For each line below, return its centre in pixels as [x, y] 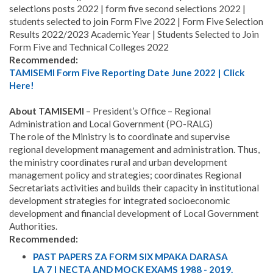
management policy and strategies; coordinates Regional [125, 175]
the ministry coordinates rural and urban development [118, 162]
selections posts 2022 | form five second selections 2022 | [127, 9]
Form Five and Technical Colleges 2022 [89, 47]
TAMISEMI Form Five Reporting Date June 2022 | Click [127, 73]
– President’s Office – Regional [148, 111]
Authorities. [34, 226]
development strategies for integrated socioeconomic [119, 201]
